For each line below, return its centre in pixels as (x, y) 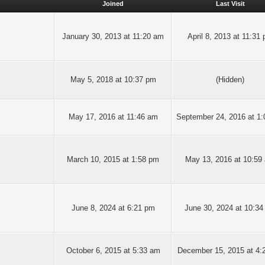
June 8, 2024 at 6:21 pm (113, 208)
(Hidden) (230, 80)
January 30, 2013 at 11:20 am (113, 36)
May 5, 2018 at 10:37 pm (113, 80)
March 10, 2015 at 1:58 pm (113, 159)
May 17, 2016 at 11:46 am (113, 117)
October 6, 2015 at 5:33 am (113, 251)
